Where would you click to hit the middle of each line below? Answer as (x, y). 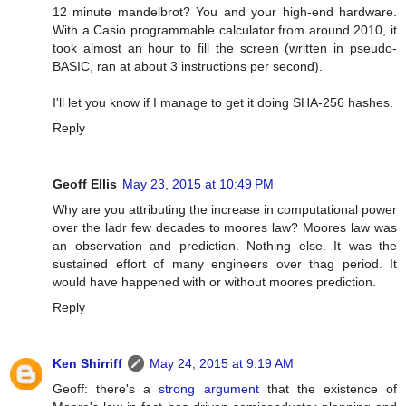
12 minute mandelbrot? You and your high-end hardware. (225, 11)
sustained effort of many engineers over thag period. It (225, 263)
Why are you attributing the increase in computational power (225, 209)
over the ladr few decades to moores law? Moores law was (225, 227)
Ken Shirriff (87, 363)
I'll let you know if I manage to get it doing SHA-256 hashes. (223, 102)
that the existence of (328, 388)
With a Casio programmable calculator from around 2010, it (225, 29)
